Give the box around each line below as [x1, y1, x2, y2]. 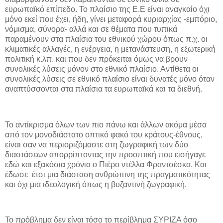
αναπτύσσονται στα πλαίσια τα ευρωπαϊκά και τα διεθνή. [5, 85, 202, 94]
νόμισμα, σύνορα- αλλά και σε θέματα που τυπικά [5, 25, 177, 34]
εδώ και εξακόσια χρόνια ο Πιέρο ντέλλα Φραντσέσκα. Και [5, 160, 207, 169]
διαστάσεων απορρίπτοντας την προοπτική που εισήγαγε [5, 150, 206, 159]
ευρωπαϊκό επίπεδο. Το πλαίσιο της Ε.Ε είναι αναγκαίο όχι [5, 5, 210, 14]
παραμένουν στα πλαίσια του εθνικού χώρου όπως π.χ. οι [5, 35, 208, 44]
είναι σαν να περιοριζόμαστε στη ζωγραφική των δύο [5, 140, 188, 149]
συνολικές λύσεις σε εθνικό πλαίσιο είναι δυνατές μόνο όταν [5, 75, 215, 84]
